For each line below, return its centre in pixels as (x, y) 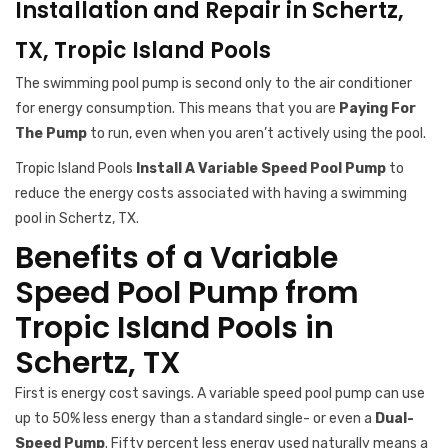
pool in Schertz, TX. (77, 218)
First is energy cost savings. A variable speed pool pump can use (220, 393)
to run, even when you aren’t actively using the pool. (258, 133)
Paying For (377, 108)
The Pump (51, 133)
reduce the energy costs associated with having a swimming (211, 193)
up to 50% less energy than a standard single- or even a (195, 418)
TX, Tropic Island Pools (143, 50)
